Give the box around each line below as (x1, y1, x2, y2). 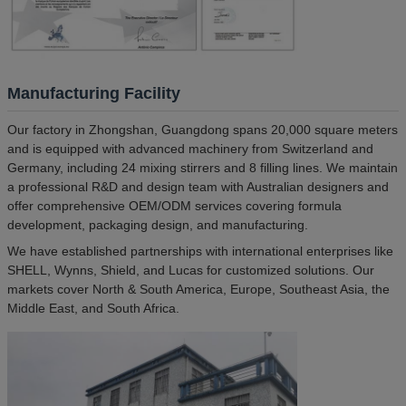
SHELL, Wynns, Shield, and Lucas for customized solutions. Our (7, 263, 374, 278)
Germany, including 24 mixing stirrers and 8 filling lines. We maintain (7, 160, 398, 176)
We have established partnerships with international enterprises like (7, 244, 393, 259)
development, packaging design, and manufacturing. (7, 217, 308, 233)
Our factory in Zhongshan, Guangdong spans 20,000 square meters (7, 122, 398, 138)
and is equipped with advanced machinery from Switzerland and (7, 141, 373, 157)
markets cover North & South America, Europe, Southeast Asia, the (7, 282, 390, 297)
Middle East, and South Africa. (7, 301, 179, 316)
